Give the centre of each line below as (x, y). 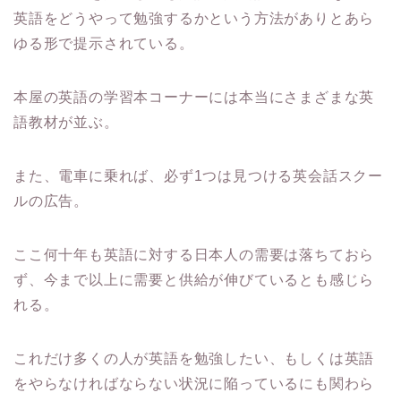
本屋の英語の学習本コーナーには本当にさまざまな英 (194, 97)
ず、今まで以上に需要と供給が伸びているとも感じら (194, 279)
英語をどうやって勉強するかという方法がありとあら (194, 18)
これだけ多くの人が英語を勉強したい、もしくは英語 (194, 358)
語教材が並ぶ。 (66, 122)
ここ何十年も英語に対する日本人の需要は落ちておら (194, 254)
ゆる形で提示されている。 (104, 43)
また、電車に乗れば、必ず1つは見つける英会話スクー (198, 175)
